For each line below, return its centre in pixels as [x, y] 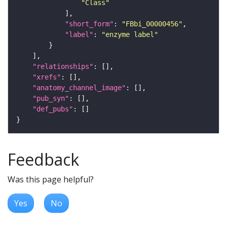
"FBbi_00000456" [152, 24]
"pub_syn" [51, 98]
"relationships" [63, 66]
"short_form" [89, 24]
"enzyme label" [130, 34]
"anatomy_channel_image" [79, 87]
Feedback [43, 159]
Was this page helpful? [51, 179]
